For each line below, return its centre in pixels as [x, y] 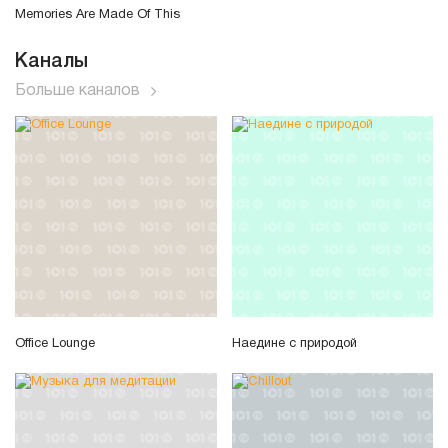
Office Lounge [55, 344]
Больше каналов [77, 90]
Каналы [51, 61]
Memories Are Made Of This [97, 14]
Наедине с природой [294, 344]
